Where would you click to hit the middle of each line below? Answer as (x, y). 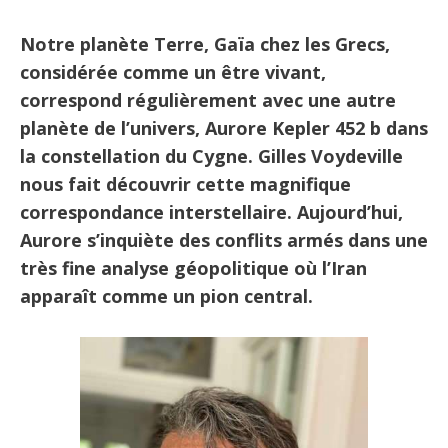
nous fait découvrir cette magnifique (185, 184)
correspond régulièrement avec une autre (208, 100)
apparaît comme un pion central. (166, 296)
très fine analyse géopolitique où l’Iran (193, 268)
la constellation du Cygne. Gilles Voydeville (211, 156)
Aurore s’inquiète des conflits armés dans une (224, 240)
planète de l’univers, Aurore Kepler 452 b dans (224, 128)
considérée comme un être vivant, (173, 72)
